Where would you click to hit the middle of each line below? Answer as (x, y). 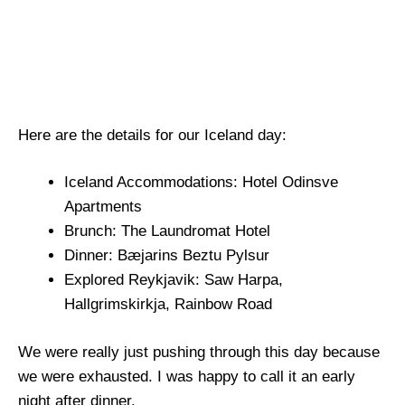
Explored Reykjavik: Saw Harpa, (174, 280)
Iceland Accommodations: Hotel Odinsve (201, 183)
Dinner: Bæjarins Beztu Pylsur (167, 256)
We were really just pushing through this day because (199, 352)
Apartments (103, 207)
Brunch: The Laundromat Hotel (167, 231)
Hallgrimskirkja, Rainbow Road (168, 305)
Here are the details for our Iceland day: (152, 135)
